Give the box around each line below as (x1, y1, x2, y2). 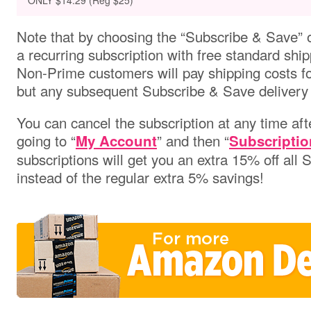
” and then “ (157, 130, 229, 151)
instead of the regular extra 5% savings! (17, 167, 264, 187)
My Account (76, 131, 157, 151)
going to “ (17, 130, 76, 151)
